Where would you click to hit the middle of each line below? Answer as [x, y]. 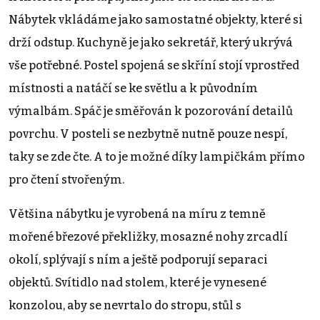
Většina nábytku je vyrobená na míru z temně [137, 214]
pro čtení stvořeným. [66, 179]
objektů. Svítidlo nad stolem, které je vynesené [137, 282]
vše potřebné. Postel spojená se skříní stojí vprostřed [154, 65]
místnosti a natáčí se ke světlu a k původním [133, 88]
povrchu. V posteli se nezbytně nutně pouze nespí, [148, 134]
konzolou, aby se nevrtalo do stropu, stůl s [125, 305]
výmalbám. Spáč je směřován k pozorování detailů [151, 111]
